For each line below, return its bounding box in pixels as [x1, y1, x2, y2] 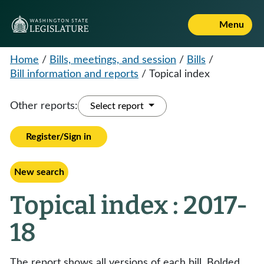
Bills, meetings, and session [49, 55, 176, 65]
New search [14, 167, 64, 177]
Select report [90, 101, 146, 111]
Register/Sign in [26, 132, 91, 141]
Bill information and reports [10, 69, 138, 80]
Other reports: [10, 101, 78, 111]
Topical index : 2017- [10, 190, 247, 220]
